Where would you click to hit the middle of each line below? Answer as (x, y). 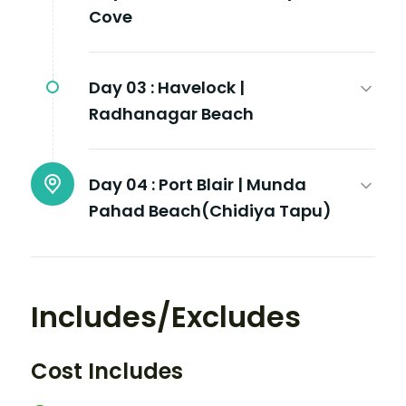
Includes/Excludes (166, 316)
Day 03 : (121, 87)
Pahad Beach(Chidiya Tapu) (210, 210)
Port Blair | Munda (232, 184)
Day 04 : (122, 184)
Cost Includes (107, 371)
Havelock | (201, 87)
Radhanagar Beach (171, 113)
